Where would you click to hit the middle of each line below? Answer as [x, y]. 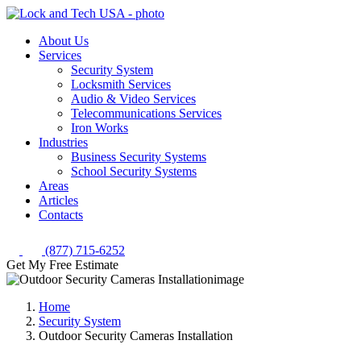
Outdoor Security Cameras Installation [136, 336]
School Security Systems [134, 171]
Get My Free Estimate [62, 265]
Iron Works [100, 128]
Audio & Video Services [133, 99]
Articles [58, 200]
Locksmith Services [121, 84]
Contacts [61, 215]
